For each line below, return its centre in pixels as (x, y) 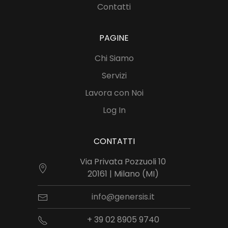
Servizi (114, 76)
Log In (114, 110)
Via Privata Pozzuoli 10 (123, 162)
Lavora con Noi (114, 93)
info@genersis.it (123, 197)
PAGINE (114, 38)
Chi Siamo (114, 58)
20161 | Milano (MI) (123, 174)
